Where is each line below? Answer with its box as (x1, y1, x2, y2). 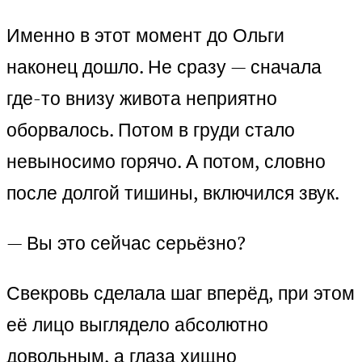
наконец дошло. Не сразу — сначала (6, 54, 322, 80)
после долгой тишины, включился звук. (6, 180, 339, 206)
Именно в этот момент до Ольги (6, 23, 284, 48)
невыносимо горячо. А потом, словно (6, 149, 326, 175)
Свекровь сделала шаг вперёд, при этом (6, 280, 355, 306)
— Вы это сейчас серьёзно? (6, 230, 246, 256)
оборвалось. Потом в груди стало (6, 117, 295, 143)
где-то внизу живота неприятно (6, 86, 277, 112)
